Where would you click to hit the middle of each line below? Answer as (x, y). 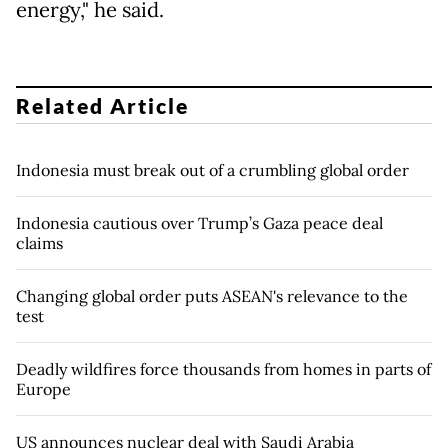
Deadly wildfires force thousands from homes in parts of (223, 368)
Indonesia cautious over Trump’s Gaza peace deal (199, 222)
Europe (43, 388)
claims (39, 242)
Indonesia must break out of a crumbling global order (212, 169)
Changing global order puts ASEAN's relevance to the (212, 295)
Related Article (103, 105)
